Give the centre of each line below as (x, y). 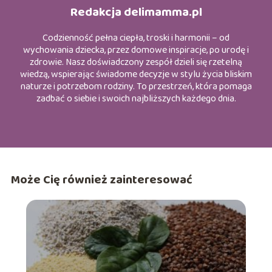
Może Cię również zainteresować (101, 179)
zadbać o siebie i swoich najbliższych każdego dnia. (136, 99)
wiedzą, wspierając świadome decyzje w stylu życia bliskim (136, 75)
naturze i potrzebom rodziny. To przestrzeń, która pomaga (136, 87)
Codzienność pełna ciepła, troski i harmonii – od (136, 38)
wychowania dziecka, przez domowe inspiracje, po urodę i (136, 50)
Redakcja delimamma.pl (136, 12)
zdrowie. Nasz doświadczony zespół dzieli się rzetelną (136, 63)
